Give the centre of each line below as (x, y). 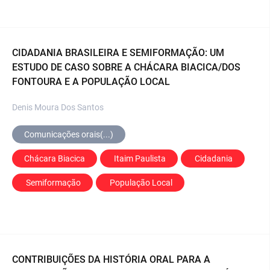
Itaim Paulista (140, 158)
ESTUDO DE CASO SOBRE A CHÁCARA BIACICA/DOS (126, 67)
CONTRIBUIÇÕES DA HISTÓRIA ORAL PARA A (111, 259)
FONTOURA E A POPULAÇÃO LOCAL (91, 81)
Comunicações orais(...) (69, 134)
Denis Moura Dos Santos (58, 107)
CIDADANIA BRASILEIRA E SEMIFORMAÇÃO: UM (118, 52)
